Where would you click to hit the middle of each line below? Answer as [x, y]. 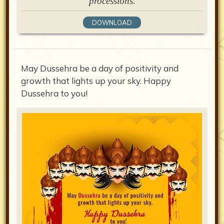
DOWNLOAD [112, 23]
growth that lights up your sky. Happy [96, 81]
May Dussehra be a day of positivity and [100, 68]
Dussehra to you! [54, 93]
